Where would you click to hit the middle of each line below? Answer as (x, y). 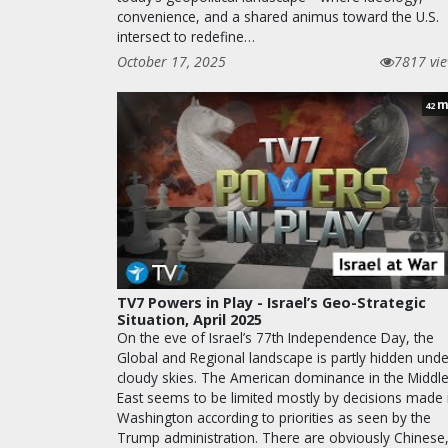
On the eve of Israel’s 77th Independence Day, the (275, 337)
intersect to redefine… (186, 37)
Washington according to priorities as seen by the (274, 417)
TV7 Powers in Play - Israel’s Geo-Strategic (271, 302)
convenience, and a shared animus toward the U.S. (278, 17)
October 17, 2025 (171, 62)
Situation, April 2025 (189, 319)
